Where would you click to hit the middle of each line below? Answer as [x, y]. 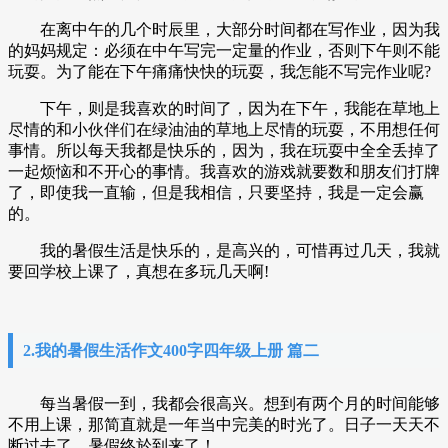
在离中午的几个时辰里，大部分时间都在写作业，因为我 [224, 29]
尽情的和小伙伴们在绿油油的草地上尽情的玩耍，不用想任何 [224, 129]
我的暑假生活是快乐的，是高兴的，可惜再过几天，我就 [224, 250]
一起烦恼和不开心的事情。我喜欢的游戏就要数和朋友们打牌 [224, 171]
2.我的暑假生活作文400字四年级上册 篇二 [171, 350]
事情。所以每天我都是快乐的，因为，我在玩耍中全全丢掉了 [224, 150]
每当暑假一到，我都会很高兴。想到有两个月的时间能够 [224, 403]
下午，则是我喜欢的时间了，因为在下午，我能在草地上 [224, 108]
